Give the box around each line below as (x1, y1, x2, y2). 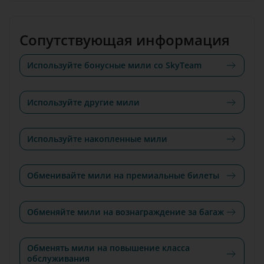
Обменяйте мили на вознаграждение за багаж (27, 206, 224, 218)
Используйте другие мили (27, 96, 140, 108)
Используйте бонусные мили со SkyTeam (27, 60, 202, 71)
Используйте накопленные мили (27, 133, 167, 144)
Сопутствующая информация (19, 30, 230, 50)
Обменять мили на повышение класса (27, 242, 190, 254)
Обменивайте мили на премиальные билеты (27, 170, 219, 181)
